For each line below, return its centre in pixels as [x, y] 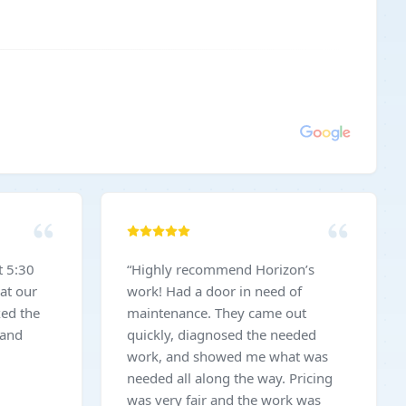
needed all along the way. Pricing [208, 378]
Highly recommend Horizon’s [223, 269]
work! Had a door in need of [146, 291]
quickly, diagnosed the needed [222, 334]
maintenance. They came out [171, 313]
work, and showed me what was [227, 356]
